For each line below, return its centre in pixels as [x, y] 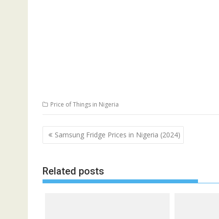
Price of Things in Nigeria [85, 104]
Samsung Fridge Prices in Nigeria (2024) [118, 134]
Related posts [73, 171]
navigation [69, 144]
